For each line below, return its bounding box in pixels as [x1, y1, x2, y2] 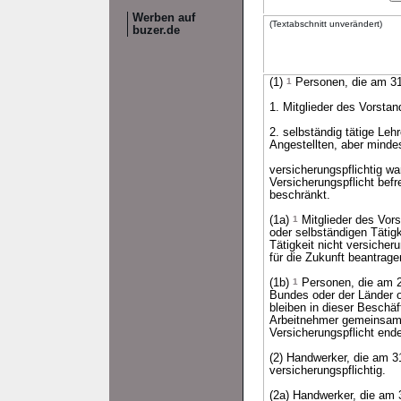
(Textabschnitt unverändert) [269, 19, 382, 29]
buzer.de [132, 24, 180, 37]
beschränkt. [269, 189, 330, 201]
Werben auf [132, 12, 195, 24]
